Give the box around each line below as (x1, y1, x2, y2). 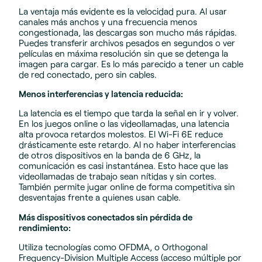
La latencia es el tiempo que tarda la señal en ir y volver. (19, 108, 239, 119)
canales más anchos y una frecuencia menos (19, 16, 197, 27)
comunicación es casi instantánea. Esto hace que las (19, 160, 228, 171)
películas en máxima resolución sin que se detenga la (19, 47, 228, 58)
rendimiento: (19, 222, 71, 233)
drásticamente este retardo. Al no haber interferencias (19, 139, 236, 150)
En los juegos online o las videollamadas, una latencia (19, 118, 229, 129)
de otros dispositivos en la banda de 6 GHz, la (19, 150, 201, 161)
